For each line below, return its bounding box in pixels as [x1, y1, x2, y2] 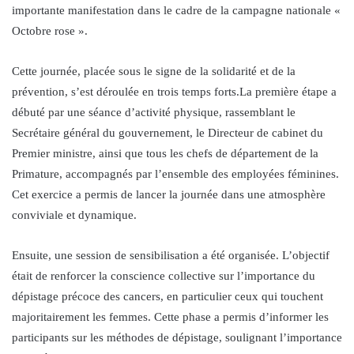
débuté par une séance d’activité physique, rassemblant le [12, 105, 296, 119]
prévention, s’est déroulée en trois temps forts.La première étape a [12, 85, 337, 98]
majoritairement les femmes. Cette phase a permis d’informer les [12, 310, 329, 323]
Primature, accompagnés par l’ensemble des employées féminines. [12, 167, 339, 180]
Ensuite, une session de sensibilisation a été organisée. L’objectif [12, 248, 330, 262]
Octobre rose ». [12, 24, 88, 37]
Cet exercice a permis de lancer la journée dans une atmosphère [12, 187, 326, 201]
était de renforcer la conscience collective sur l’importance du [12, 269, 315, 282]
